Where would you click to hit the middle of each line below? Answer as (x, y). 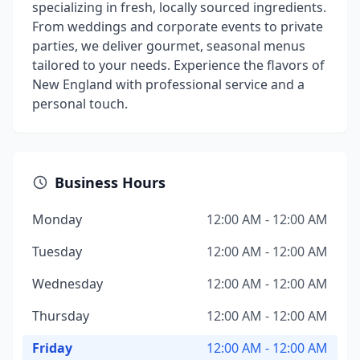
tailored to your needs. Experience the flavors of (178, 65)
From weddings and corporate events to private (178, 27)
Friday (52, 348)
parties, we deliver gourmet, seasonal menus (169, 46)
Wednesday (67, 284)
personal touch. (80, 104)
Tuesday (57, 252)
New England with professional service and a (168, 84)
